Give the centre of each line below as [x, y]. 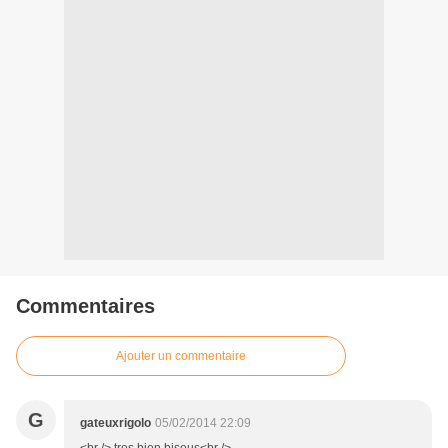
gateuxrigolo [115, 423]
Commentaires [85, 306]
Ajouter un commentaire [181, 356]
